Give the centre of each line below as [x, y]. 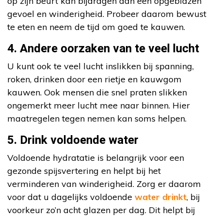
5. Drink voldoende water [73, 140]
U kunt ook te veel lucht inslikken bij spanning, [101, 66]
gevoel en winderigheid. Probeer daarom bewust [107, 14]
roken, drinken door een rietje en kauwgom [94, 79]
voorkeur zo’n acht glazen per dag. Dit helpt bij [101, 210]
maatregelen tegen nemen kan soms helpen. [97, 119]
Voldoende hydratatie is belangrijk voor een [96, 158]
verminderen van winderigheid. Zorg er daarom [104, 184]
